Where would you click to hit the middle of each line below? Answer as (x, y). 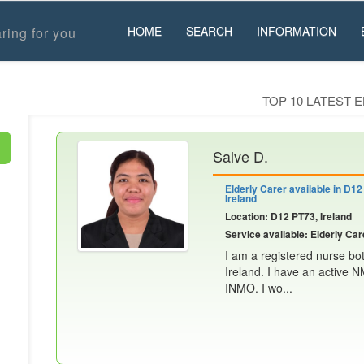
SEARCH (209, 31)
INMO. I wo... (259, 288)
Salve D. (240, 156)
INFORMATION (296, 31)
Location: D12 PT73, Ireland (288, 216)
